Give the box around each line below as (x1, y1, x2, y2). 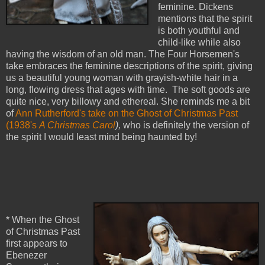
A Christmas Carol (39, 120, 115, 131)
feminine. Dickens (157, 2, 233, 12)
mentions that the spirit (157, 14, 252, 24)
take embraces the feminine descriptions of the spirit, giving (6, 61, 253, 72)
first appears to (6, 238, 67, 249)
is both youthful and (157, 25, 240, 36)
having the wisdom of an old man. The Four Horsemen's (6, 49, 240, 60)
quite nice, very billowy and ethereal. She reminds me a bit (6, 96, 250, 107)
